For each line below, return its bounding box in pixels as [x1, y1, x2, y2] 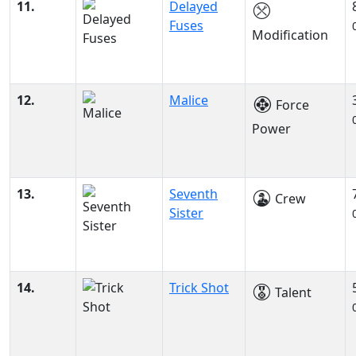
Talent [272, 284, 311, 301]
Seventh [169, 185, 218, 203]
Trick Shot [169, 279, 229, 296]
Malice [169, 91, 208, 109]
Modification [252, 26, 328, 44]
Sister [169, 204, 203, 222]
